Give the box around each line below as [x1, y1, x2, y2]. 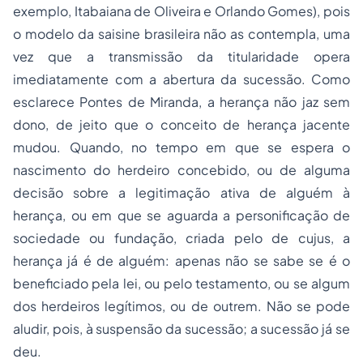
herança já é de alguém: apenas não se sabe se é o [13, 252, 350, 270]
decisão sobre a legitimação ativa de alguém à [13, 184, 350, 202]
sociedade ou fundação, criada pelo [13, 229, 272, 247]
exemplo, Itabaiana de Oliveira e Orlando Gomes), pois [13, 2, 350, 20]
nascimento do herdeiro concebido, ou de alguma [13, 161, 350, 179]
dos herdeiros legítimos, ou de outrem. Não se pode [13, 297, 350, 315]
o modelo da [13, 25, 98, 43]
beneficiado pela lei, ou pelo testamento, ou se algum [13, 275, 350, 293]
